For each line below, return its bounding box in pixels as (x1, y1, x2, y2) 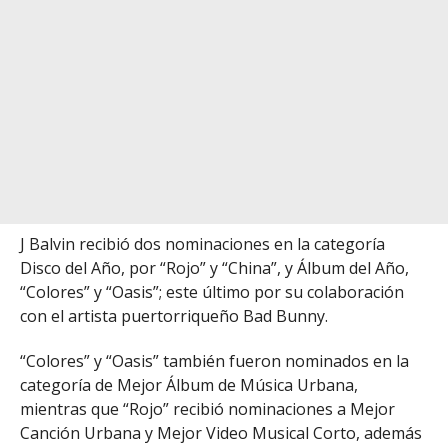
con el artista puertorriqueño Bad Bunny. (20, 305, 328, 328)
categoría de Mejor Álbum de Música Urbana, (20, 373, 358, 396)
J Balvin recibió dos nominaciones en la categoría (20, 233, 385, 256)
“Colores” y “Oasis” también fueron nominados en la (20, 349, 409, 372)
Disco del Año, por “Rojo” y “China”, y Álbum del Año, (20, 257, 409, 280)
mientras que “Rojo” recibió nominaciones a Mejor (20, 397, 395, 420)
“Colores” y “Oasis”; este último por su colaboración (20, 281, 404, 304)
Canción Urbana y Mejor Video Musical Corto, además (20, 421, 422, 444)
